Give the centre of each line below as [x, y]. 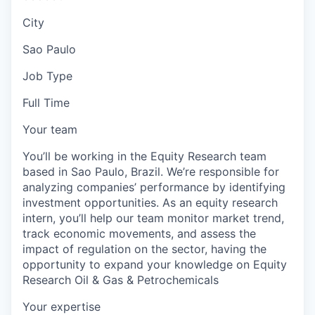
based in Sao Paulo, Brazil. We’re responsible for [151, 171]
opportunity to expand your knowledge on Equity [155, 264]
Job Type [47, 76]
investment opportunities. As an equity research [150, 202]
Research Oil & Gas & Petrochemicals [121, 279]
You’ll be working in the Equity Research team [144, 156]
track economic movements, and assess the [139, 233]
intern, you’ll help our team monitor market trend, [153, 218]
